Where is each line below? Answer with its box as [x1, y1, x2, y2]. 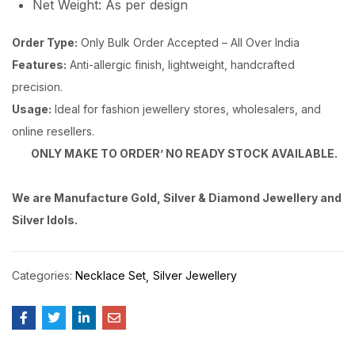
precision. [12, 79, 63, 94]
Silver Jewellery [153, 268, 237, 282]
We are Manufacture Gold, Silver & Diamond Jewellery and [12, 190, 342, 204]
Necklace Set [75, 268, 146, 282]
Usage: [12, 101, 52, 116]
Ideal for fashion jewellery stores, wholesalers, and [52, 101, 321, 116]
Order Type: [12, 35, 78, 49]
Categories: [12, 268, 75, 282]
